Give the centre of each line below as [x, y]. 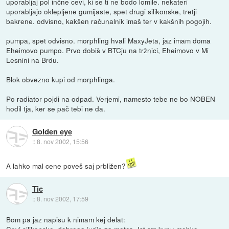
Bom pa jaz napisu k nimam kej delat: [66, 219]
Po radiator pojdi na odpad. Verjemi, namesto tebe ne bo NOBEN [111, 98]
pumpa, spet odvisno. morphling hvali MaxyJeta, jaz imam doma [109, 40]
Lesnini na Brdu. [33, 60]
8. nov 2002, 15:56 [62, 142]
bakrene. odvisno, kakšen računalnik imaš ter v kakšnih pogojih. [109, 21]
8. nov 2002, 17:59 [62, 199]
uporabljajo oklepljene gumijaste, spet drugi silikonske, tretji [102, 11]
